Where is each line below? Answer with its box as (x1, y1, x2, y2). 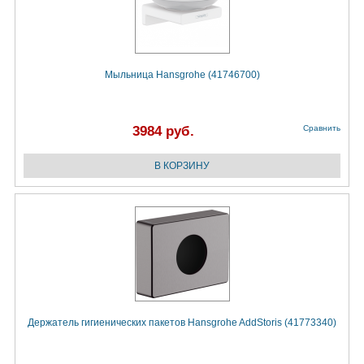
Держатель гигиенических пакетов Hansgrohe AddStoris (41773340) (28, 317, 336, 329)
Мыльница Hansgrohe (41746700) (104, 69, 260, 81)
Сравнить (303, 123, 340, 133)
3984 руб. (132, 123, 194, 140)
